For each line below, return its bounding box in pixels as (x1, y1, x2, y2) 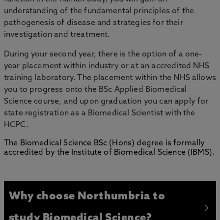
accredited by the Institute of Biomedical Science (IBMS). (4, 149, 215, 157)
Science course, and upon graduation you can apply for (4, 98, 209, 106)
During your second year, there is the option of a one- (4, 51, 202, 58)
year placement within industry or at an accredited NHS (4, 62, 210, 70)
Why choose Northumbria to (9, 191, 165, 202)
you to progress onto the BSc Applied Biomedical (4, 86, 187, 94)
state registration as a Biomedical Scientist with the (4, 110, 195, 117)
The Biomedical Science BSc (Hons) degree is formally (4, 139, 205, 147)
